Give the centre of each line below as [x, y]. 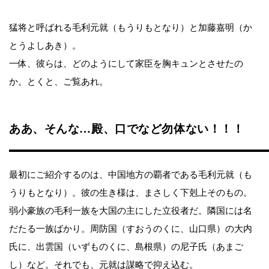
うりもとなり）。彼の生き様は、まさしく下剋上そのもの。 [131, 192]
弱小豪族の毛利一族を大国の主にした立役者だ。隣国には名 [131, 210]
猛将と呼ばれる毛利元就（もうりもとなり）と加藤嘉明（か [131, 27]
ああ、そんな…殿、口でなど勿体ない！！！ [127, 128]
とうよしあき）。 [45, 45]
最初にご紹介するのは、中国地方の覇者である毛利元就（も [131, 174]
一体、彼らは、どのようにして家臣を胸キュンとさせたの [126, 63]
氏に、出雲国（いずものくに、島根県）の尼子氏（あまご [126, 246]
